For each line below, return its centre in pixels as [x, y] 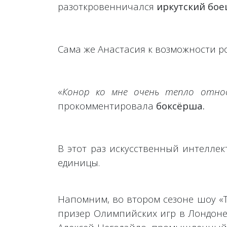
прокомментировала [107, 106]
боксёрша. [180, 106]
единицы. [79, 162]
